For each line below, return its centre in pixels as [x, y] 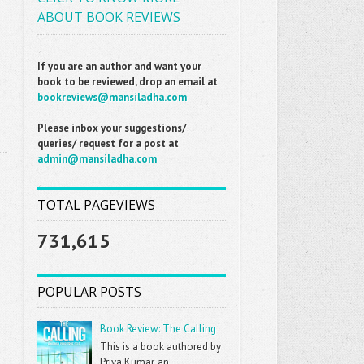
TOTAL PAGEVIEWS [97, 205]
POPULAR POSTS [90, 292]
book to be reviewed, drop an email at [128, 82]
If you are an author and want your [120, 66]
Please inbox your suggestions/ [112, 128]
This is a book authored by [161, 346]
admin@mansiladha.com [97, 159]
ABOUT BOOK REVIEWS [109, 17]
